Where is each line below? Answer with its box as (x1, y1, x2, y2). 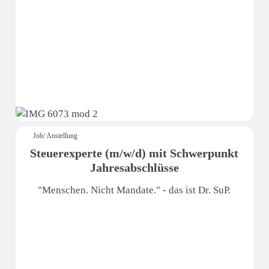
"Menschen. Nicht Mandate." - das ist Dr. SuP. (38, 184, 231, 196)
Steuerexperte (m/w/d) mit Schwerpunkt (30, 147, 239, 160)
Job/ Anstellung (33, 131, 78, 141)
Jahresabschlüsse (89, 161, 179, 175)
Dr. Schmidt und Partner (100, 17, 169, 26)
